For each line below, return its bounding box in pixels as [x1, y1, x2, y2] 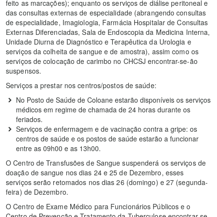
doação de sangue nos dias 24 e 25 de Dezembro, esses [6, 168, 184, 177]
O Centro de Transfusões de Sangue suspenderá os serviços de [6, 158, 206, 168]
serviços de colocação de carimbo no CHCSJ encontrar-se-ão [6, 56, 198, 66]
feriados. [16, 114, 43, 124]
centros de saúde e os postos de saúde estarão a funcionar [16, 134, 199, 143]
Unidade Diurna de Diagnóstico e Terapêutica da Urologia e [6, 37, 191, 46]
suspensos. [6, 66, 41, 76]
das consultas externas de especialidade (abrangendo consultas [6, 8, 206, 17]
